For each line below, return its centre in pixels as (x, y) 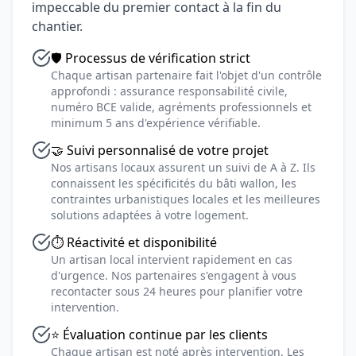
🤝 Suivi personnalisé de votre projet (160, 150)
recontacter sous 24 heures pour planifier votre (177, 291)
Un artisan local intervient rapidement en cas (172, 259)
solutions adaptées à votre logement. (150, 215)
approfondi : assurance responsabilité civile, (169, 91)
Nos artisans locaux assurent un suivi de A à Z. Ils (183, 167)
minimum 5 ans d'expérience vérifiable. (156, 123)
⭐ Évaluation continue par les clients (159, 335)
